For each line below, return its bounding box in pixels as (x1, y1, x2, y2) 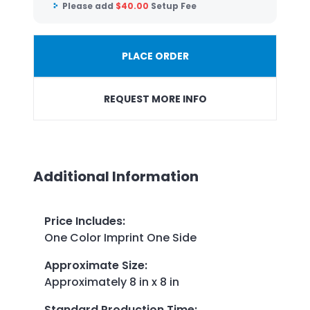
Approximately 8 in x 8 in (44, 273, 179, 290)
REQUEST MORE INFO (103, 92, 207, 107)
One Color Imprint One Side (44, 229, 197, 246)
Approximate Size (44, 257, 145, 273)
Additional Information (33, 167, 199, 187)
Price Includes (44, 212, 122, 229)
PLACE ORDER (121, 49, 189, 64)
